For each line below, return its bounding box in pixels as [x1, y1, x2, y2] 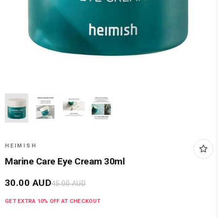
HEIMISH [5, 143, 37, 149]
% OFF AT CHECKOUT [43, 198, 101, 205]
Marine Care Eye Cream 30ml [5, 156, 125, 167]
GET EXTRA [5, 198, 37, 205]
